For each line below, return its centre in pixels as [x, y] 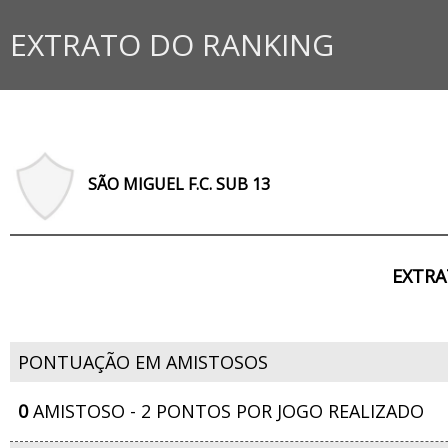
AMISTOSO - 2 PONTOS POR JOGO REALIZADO [226, 411]
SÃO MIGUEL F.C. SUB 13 [179, 184]
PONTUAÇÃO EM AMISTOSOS [143, 362]
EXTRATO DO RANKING [172, 44]
